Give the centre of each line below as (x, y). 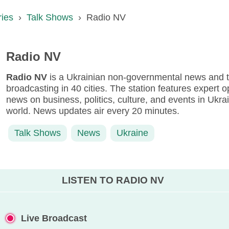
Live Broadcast (52, 218)
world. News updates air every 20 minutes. (93, 111)
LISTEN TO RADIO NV (113, 180)
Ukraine (132, 133)
